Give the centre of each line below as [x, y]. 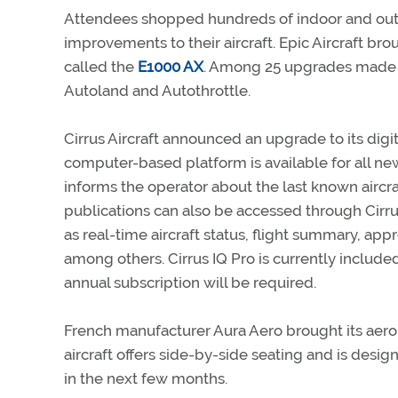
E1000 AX [171, 67]
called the [101, 67]
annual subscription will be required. [190, 283]
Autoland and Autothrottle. [157, 91]
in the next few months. [146, 379]
